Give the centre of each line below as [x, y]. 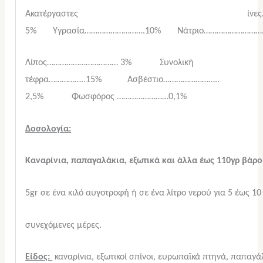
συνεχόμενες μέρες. [64, 225]
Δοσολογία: [48, 129]
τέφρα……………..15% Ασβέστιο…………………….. [123, 80]
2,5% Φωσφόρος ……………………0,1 [103, 97]
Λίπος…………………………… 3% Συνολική [110, 63]
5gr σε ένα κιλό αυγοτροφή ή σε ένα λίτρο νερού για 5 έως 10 [144, 193]
